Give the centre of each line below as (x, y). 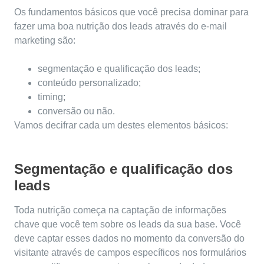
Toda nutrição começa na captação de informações (120, 210)
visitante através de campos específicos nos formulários (130, 253)
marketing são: (45, 41)
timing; (52, 97)
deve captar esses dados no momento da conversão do (129, 239)
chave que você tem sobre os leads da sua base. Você (128, 225)
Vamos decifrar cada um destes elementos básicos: (121, 126)
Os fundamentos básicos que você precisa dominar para (131, 12)
